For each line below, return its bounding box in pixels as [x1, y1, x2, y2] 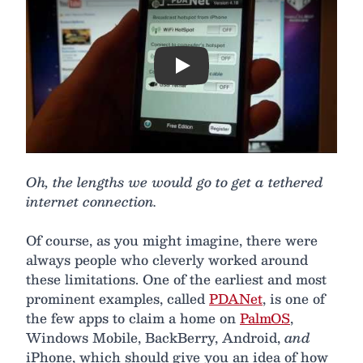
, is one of [263, 287, 325, 310]
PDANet [209, 287, 263, 310]
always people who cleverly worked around [26, 248, 308, 271]
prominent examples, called [26, 287, 209, 310]
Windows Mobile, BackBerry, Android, [26, 326, 284, 348]
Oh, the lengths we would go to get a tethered [26, 170, 323, 193]
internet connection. [26, 190, 156, 212]
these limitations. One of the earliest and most [26, 267, 327, 290]
